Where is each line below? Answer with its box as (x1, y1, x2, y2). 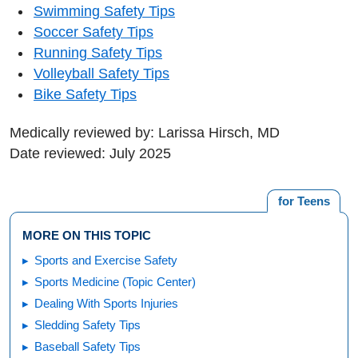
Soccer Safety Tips (34, 23, 153, 40)
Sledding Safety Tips (34, 317, 141, 332)
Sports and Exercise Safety (34, 253, 177, 267)
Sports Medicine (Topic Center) (34, 274, 196, 288)
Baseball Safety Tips (34, 339, 141, 353)
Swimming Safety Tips (34, 2, 175, 19)
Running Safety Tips (34, 44, 162, 61)
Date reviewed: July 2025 (10, 145, 171, 161)
